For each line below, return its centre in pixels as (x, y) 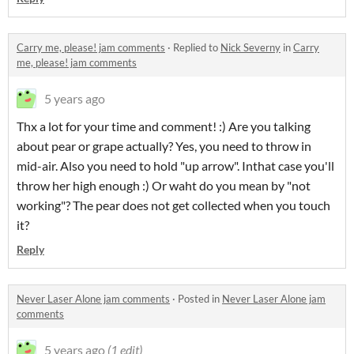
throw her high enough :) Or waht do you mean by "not (164, 185)
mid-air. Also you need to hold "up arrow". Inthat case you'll (175, 165)
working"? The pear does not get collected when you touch (173, 205)
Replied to (197, 47)
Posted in (200, 298)
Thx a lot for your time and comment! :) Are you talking (164, 126)
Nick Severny (250, 47)
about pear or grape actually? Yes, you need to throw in (164, 145)
